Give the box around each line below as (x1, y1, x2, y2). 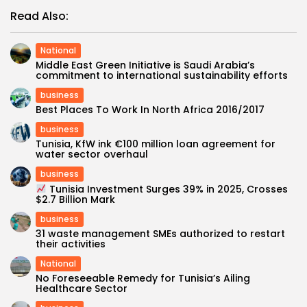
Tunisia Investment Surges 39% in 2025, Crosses (46, 182, 288, 196)
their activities (36, 236, 106, 251)
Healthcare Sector (36, 281, 127, 295)
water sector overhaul (36, 147, 148, 161)
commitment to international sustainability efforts (36, 69, 288, 82)
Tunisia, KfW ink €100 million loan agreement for (36, 137, 275, 151)
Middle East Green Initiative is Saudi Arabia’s (36, 58, 255, 72)
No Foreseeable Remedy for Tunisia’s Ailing (36, 271, 250, 285)
